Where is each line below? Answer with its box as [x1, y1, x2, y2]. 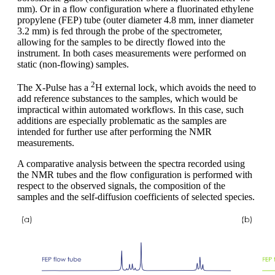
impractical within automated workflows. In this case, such [17, 104, 244, 115]
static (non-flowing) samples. [17, 58, 129, 69]
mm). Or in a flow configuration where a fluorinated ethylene [17, 3, 254, 14]
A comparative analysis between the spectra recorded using [17, 158, 245, 169]
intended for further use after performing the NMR [17, 126, 212, 137]
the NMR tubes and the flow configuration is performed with [17, 169, 252, 180]
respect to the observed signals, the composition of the [17, 180, 225, 192]
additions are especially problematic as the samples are [17, 115, 227, 126]
